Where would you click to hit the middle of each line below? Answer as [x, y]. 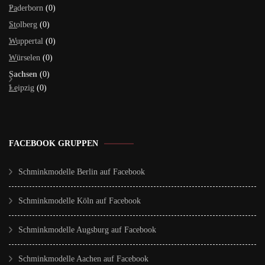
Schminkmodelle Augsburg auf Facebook [87, 230]
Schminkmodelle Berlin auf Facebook [82, 172]
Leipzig [22, 88]
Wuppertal [26, 41]
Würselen [25, 58]
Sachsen [23, 75]
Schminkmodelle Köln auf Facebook [80, 201]
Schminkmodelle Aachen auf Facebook [83, 259]
